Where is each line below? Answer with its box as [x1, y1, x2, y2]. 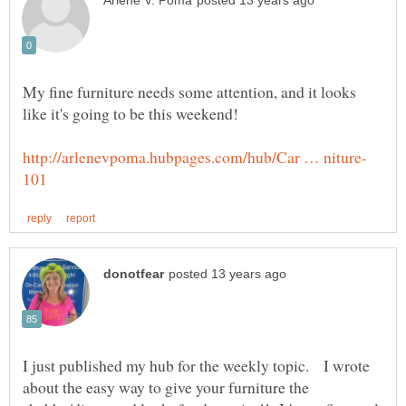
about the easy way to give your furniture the [23, 376, 309, 399]
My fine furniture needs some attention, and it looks [23, 80, 356, 102]
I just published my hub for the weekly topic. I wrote [23, 354, 370, 377]
